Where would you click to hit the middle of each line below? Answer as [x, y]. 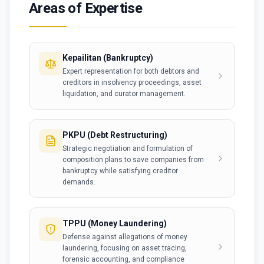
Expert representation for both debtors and [131, 71]
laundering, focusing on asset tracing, [125, 248]
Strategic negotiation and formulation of [128, 148]
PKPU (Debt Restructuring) [115, 135]
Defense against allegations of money [125, 237]
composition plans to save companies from [133, 160]
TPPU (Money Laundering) [115, 223]
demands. [79, 182]
